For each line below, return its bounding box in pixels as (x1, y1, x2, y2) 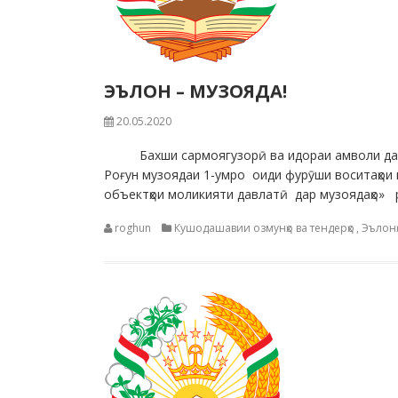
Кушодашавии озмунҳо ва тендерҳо (174, 220, 354, 235)
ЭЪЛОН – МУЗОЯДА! (104, 79, 287, 103)
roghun (115, 220, 151, 235)
